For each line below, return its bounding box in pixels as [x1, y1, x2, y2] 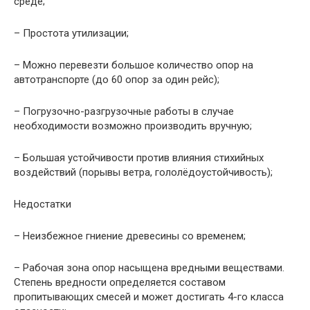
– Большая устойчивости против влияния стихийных [14, 151, 264, 164]
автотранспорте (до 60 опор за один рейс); [14, 73, 219, 86]
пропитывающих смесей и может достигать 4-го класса [14, 290, 284, 303]
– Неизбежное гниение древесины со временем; [14, 229, 246, 242]
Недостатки [14, 197, 71, 210]
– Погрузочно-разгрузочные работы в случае [14, 104, 234, 118]
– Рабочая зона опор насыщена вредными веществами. [14, 261, 284, 274]
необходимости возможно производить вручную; [14, 119, 252, 132]
